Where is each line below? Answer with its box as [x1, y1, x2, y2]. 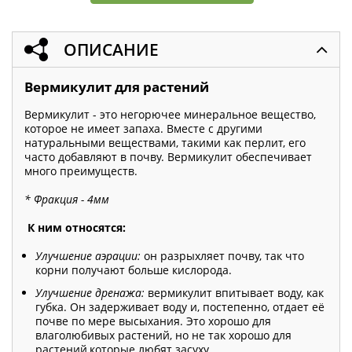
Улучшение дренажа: [35, 284, 145, 300]
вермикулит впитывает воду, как [145, 284, 324, 300]
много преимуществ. [24, 163, 137, 179]
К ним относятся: [24, 220, 126, 236]
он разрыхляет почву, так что [141, 248, 304, 264]
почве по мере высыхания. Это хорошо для [35, 313, 271, 328]
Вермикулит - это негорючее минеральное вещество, [24, 107, 316, 123]
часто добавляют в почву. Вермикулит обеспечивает [24, 149, 312, 165]
